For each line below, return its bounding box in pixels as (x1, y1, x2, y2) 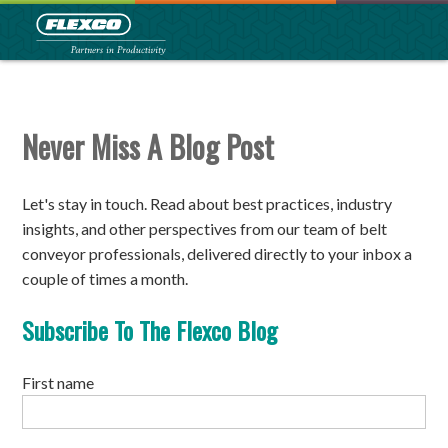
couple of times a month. (22, 268, 192, 288)
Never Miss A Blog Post (22, 123, 275, 169)
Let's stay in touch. (22, 193, 151, 213)
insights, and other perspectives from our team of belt (22, 218, 388, 238)
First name (22, 372, 95, 392)
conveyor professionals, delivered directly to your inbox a (22, 243, 413, 263)
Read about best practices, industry (150, 193, 393, 213)
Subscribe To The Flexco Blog (22, 311, 278, 348)
